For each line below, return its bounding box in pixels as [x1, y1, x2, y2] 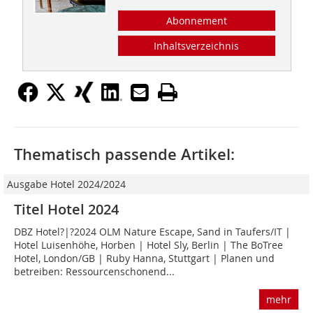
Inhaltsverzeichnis [154, 39, 240, 53]
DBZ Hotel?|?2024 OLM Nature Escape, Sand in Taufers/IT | [14, 225, 291, 239]
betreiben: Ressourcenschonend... [14, 265, 175, 279]
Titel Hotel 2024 [14, 200, 119, 219]
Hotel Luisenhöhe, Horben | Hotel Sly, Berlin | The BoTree [14, 238, 283, 252]
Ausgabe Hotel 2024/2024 [7, 177, 126, 191]
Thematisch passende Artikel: [14, 144, 235, 166]
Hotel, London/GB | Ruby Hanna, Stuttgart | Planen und [14, 252, 275, 265]
